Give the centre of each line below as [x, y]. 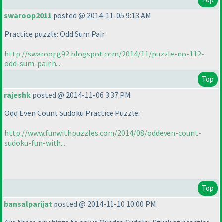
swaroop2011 [28, 16]
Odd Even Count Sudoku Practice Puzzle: [72, 113]
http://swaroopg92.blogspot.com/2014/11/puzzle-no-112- [104, 54]
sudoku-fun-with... [35, 143]
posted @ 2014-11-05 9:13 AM [101, 16]
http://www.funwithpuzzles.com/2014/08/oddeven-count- [103, 133]
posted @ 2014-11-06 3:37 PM [81, 95]
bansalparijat [28, 204]
